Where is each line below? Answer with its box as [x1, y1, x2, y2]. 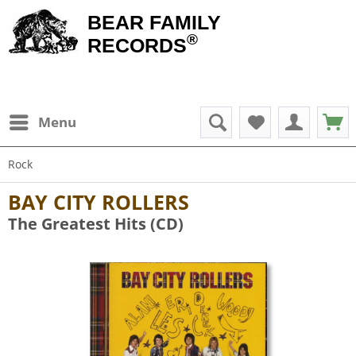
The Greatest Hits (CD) [8, 213, 184, 234]
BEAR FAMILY [87, 11, 221, 33]
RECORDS [87, 34, 187, 56]
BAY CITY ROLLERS [8, 188, 189, 215]
